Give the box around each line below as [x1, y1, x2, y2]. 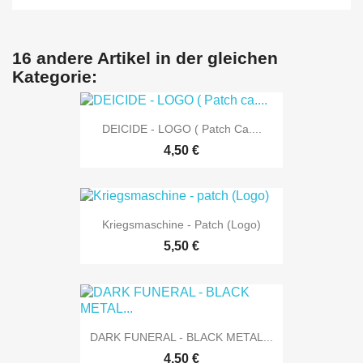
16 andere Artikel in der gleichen [12, 48, 278, 67]
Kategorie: [12, 66, 97, 86]
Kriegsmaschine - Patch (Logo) [102, 218, 261, 232]
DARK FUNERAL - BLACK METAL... [90, 330, 273, 344]
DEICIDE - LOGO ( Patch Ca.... [101, 122, 262, 135]
